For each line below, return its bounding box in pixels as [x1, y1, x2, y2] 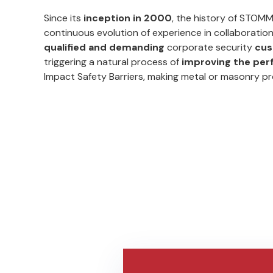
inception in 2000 [83, 11, 172, 24]
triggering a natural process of [44, 55, 182, 68]
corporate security [165, 40, 255, 54]
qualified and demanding [44, 40, 165, 54]
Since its [44, 11, 83, 24]
